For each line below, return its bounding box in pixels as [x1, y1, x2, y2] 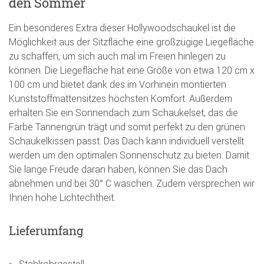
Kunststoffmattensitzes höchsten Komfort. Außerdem [9, 93, 232, 105]
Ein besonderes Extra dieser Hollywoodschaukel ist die [9, 22, 236, 34]
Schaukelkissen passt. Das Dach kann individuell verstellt [9, 135, 244, 147]
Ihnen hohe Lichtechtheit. [9, 192, 115, 204]
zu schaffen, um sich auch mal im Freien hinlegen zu [9, 50, 226, 62]
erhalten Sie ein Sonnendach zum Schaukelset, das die [9, 107, 238, 119]
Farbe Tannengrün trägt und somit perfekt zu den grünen [9, 121, 245, 133]
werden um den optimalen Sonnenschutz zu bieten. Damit [9, 149, 249, 161]
